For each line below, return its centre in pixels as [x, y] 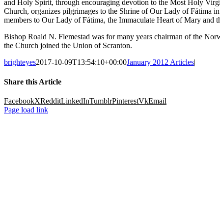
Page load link [26, 110]
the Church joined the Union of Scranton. [68, 46]
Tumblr [101, 101]
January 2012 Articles [160, 62]
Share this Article [33, 82]
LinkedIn [75, 101]
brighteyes [20, 62]
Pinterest [125, 101]
